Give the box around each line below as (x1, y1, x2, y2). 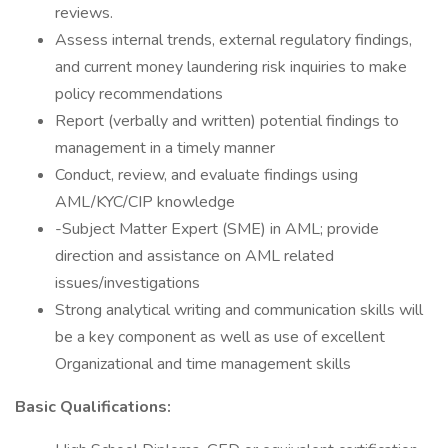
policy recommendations (55, 83, 223, 105)
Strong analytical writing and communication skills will (55, 299, 423, 321)
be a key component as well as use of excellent (55, 326, 385, 348)
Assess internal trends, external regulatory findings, (55, 29, 412, 51)
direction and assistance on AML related (55, 245, 334, 267)
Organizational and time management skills (55, 353, 351, 375)
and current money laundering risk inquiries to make (55, 56, 407, 78)
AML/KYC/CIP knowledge (55, 191, 235, 213)
